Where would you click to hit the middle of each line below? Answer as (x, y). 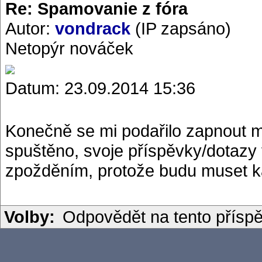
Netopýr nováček (69, 49)
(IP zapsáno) (181, 29)
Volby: (30, 217)
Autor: (30, 29)
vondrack (93, 29)
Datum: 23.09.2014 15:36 (100, 88)
